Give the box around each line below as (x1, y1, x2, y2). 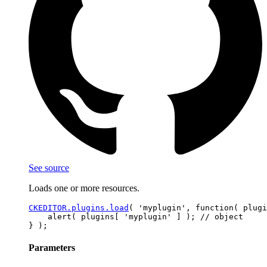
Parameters (29, 242, 75, 253)
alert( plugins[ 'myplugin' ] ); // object (29, 212, 243, 221)
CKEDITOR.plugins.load (29, 203, 129, 212)
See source (29, 162, 69, 173)
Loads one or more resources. (29, 182, 139, 193)
